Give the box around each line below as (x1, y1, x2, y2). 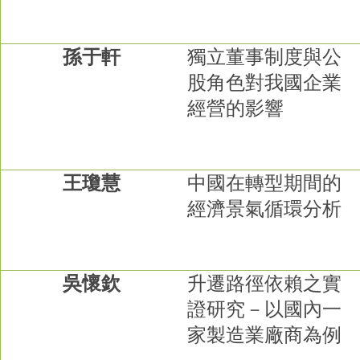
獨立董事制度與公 (187, 46, 342, 67)
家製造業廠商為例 (187, 324, 342, 346)
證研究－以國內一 (187, 298, 342, 320)
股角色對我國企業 (187, 72, 342, 93)
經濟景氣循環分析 (187, 198, 342, 219)
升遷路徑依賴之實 (187, 272, 342, 294)
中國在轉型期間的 (187, 172, 342, 194)
